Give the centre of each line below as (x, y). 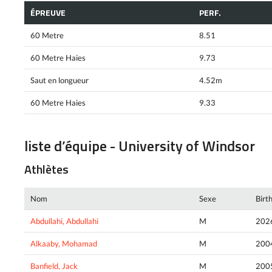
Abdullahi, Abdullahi (64, 221)
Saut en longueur (59, 80)
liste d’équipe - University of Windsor (140, 146)
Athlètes (46, 169)
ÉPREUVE (48, 13)
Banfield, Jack (54, 266)
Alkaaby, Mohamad (64, 243)
